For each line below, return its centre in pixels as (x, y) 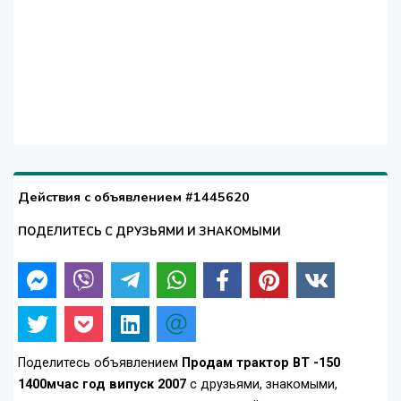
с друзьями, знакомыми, (262, 385)
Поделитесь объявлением (100, 363)
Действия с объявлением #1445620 (134, 197)
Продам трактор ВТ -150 (261, 363)
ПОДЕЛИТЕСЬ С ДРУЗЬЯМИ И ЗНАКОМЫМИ (149, 232)
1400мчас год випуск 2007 (102, 385)
